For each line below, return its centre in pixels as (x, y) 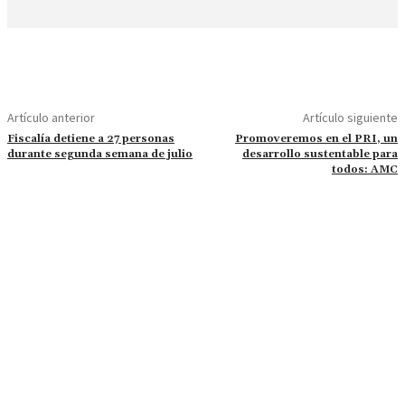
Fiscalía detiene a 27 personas (91, 139)
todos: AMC (364, 170)
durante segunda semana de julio (100, 155)
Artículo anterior (51, 118)
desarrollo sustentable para (320, 155)
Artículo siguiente (350, 118)
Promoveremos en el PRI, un (316, 139)
